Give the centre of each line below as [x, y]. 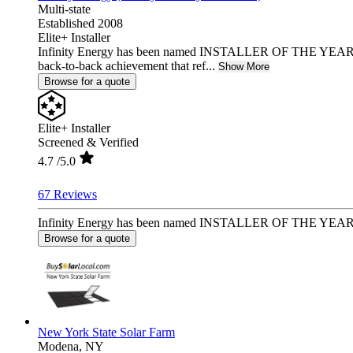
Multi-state [64, 9]
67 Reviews [67, 194]
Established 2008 [80, 23]
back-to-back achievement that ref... [126, 65]
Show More [244, 66]
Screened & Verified [88, 142]
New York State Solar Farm [106, 332]
